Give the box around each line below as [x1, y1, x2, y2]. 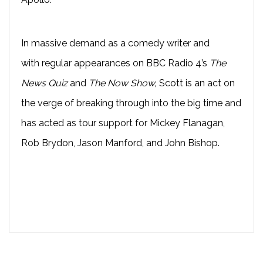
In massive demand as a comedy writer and [21, 37, 210, 49]
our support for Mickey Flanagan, [82, 117, 225, 129]
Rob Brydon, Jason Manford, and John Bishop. [21, 137, 220, 149]
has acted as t [21, 117, 82, 129]
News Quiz [21, 77, 68, 89]
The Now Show [89, 77, 154, 89]
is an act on [186, 77, 235, 89]
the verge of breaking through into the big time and [21, 97, 241, 109]
